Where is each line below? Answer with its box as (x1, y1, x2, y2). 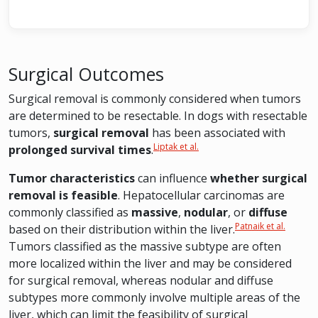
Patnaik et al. (235, 220, 285, 232)
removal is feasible (9, 187, 118, 203)
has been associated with (149, 125, 285, 141)
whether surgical (210, 170, 307, 186)
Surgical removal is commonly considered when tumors (9, 91, 301, 106)
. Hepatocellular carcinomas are (118, 187, 285, 203)
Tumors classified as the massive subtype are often (9, 238, 281, 254)
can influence (135, 170, 210, 186)
